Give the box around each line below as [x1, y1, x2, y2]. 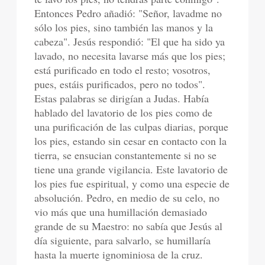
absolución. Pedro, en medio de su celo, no [34, 190, 220, 205]
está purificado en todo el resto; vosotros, [34, 63, 211, 77]
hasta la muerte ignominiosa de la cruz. [34, 247, 203, 261]
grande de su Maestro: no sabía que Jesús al [34, 219, 223, 233]
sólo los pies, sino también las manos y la [34, 20, 214, 34]
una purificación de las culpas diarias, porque [34, 119, 229, 134]
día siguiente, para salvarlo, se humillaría [34, 233, 211, 247]
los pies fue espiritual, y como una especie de [34, 176, 230, 190]
